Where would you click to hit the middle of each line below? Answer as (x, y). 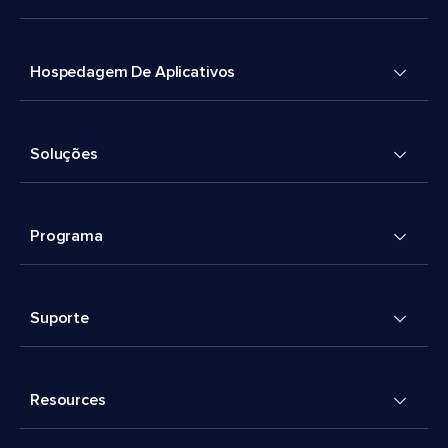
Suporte (59, 318)
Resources (68, 400)
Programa (66, 236)
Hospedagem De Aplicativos (133, 72)
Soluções (64, 154)
